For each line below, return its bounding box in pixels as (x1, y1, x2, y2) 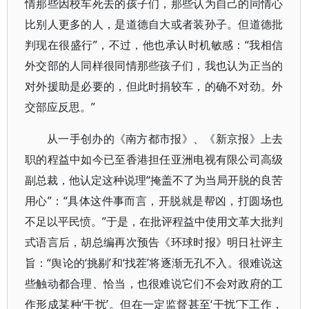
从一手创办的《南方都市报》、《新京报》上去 (47, 131, 283, 146)
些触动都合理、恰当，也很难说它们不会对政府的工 (25, 276, 283, 291)
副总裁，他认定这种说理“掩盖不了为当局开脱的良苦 (25, 172, 283, 188)
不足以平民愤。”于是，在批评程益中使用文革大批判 (25, 214, 283, 229)
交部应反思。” (25, 99, 95, 114)
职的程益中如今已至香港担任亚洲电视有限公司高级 (25, 152, 283, 167)
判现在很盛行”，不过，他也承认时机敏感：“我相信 (25, 37, 283, 52)
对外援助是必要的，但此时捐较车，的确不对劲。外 (25, 79, 283, 94)
